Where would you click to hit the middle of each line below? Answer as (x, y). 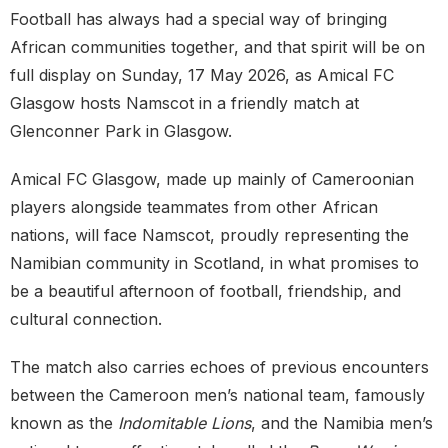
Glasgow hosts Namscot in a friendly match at (184, 103)
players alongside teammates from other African (194, 207)
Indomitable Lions (184, 423)
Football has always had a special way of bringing (198, 19)
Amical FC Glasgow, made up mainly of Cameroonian (212, 179)
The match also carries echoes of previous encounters (219, 367)
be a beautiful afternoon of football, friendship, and (205, 291)
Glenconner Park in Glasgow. (121, 131)
